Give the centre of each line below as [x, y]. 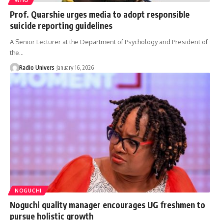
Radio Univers [37, 67]
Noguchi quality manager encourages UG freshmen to [108, 205]
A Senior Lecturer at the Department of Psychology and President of [109, 41]
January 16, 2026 [75, 67]
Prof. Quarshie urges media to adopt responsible [100, 14]
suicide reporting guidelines [61, 25]
